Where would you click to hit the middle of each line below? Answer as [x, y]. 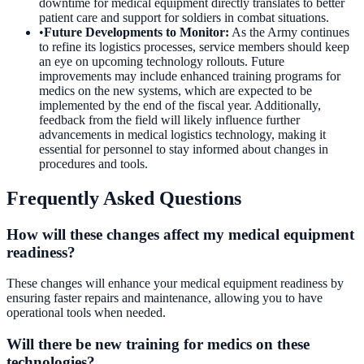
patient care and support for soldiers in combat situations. [184, 17]
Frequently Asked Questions [124, 198]
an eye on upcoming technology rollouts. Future [162, 61]
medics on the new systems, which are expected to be [175, 90]
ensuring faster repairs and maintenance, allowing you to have [165, 298]
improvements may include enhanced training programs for [190, 76]
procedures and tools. [93, 163]
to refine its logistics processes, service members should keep [194, 46]
